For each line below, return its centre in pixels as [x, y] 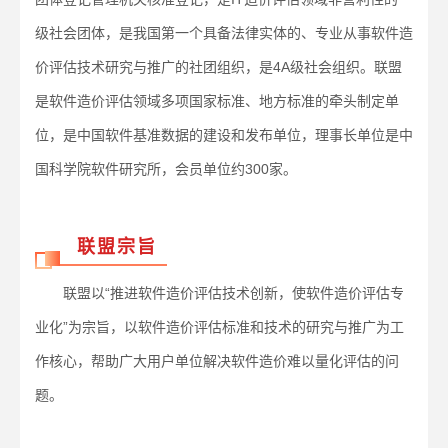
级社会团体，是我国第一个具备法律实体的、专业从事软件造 [224, 33]
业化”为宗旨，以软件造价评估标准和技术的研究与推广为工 [219, 327]
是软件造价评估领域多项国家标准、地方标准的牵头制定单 [217, 101]
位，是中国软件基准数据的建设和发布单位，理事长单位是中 [224, 135]
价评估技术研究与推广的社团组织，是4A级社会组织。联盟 [218, 67]
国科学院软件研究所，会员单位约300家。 [166, 169]
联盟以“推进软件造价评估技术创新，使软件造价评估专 [219, 293]
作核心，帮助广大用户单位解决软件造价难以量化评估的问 [217, 361]
